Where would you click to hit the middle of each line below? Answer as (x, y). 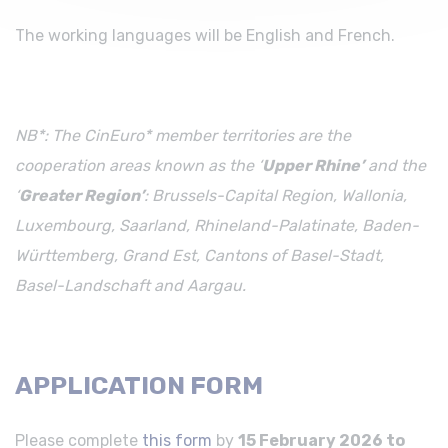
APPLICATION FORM (139, 386)
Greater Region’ (81, 196)
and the (395, 166)
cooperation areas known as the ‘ (138, 166)
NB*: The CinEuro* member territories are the (183, 136)
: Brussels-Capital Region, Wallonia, (275, 196)
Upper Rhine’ (313, 166)
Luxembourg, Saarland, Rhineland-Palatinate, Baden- (217, 226)
